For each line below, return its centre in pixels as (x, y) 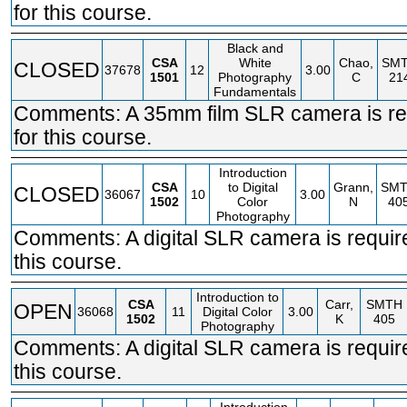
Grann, (353, 187)
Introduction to (237, 297)
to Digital (253, 187)
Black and (255, 48)
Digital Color (237, 312)
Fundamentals (255, 92)
